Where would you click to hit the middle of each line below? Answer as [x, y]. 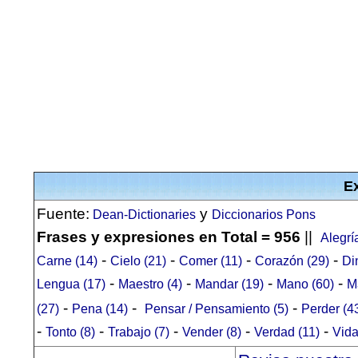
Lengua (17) [71, 284]
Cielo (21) [138, 261]
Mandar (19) [229, 284]
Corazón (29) [292, 261]
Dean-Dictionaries [143, 215]
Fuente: [63, 214]
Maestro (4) [150, 284]
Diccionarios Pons [264, 215]
